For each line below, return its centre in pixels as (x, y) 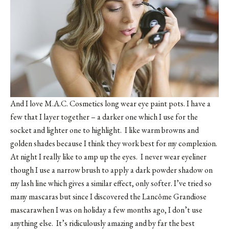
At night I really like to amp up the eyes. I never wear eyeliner (108, 157)
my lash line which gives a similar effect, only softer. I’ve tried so (111, 184)
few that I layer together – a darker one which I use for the (104, 117)
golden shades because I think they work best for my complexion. (114, 144)
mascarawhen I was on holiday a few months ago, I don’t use (106, 210)
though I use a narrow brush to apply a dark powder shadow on (111, 170)
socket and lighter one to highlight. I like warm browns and (105, 130)
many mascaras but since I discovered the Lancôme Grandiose (108, 197)
